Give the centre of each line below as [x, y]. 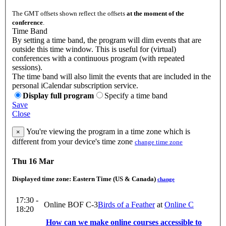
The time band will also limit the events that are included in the [111, 77]
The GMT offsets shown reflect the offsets [69, 14]
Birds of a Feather [126, 204]
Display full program [58, 96]
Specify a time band [136, 96]
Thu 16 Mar [33, 161]
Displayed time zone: [42, 179]
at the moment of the [155, 14]
